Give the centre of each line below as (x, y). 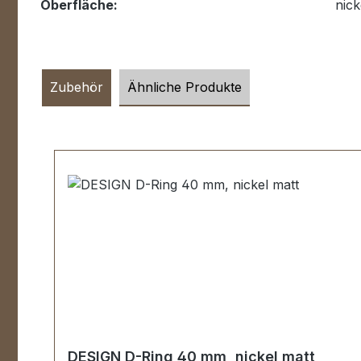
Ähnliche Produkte (185, 87)
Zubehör (77, 87)
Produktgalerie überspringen (141, 139)
